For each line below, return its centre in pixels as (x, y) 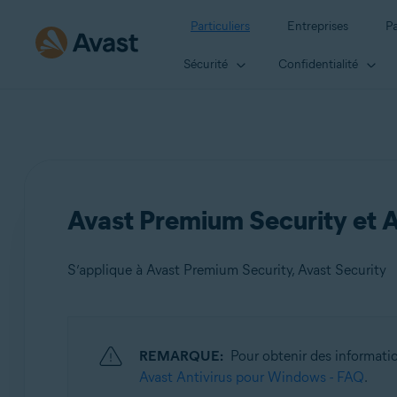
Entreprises (318, 26)
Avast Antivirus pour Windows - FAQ (251, 377)
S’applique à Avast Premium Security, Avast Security (226, 270)
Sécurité (206, 64)
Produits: (121, 342)
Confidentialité (318, 64)
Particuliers (220, 26)
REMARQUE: (181, 356)
